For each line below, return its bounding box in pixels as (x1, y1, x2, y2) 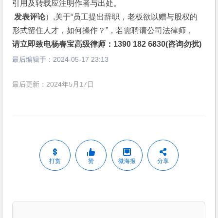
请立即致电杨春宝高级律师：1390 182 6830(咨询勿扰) (12, 40, 202, 48)
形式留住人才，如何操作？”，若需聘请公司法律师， (12, 26, 194, 35)
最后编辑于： (12, 55, 54, 63)
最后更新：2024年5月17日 (12, 81, 94, 89)
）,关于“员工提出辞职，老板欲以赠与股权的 (45, 13, 198, 21)
